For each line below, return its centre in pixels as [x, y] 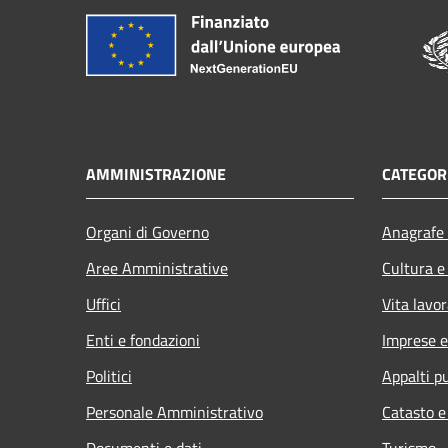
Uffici [103, 303]
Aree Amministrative [157, 267]
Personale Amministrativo [174, 411]
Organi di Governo [147, 231]
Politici [109, 375]
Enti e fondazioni [143, 339]
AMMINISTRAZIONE [156, 173]
